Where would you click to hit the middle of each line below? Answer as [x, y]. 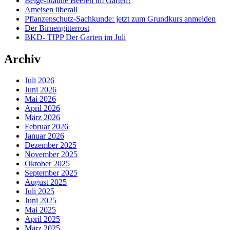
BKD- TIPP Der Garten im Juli [75, 37]
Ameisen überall [51, 9]
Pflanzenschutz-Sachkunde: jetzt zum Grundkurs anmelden [120, 18]
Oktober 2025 [47, 164]
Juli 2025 [40, 191]
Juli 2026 [40, 81]
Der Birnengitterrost [57, 28]
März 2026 [42, 118]
